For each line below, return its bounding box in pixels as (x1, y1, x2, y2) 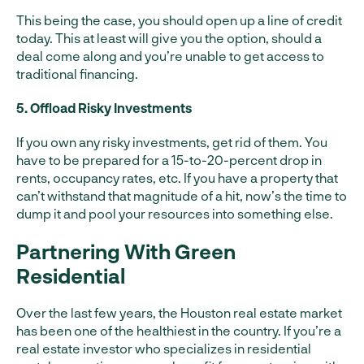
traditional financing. (16, 66, 138, 81)
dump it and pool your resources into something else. (16, 206, 333, 221)
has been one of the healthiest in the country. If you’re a (16, 323, 341, 338)
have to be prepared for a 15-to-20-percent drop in (16, 152, 322, 167)
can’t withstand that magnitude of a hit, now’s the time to (16, 188, 347, 203)
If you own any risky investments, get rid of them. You (16, 134, 327, 149)
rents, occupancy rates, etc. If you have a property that (16, 170, 338, 185)
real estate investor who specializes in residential (16, 340, 311, 356)
